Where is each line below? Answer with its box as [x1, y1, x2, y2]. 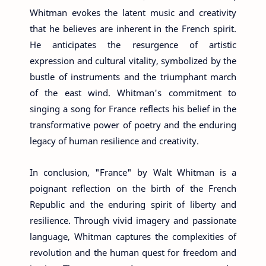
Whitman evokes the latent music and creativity [30, 7, 236, 18]
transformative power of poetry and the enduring [30, 119, 236, 131]
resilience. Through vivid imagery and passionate [30, 214, 236, 226]
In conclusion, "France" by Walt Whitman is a [30, 166, 236, 178]
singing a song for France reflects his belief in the [30, 103, 236, 115]
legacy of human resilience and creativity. [30, 135, 199, 147]
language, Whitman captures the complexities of [30, 230, 236, 242]
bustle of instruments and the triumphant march [30, 71, 236, 83]
